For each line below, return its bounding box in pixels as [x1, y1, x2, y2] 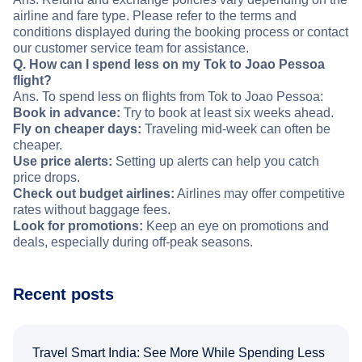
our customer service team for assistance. [13, 41, 249, 56]
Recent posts [13, 285, 114, 304]
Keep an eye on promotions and [143, 219, 329, 234]
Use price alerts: [13, 154, 112, 169]
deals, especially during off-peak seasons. [13, 235, 253, 250]
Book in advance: [13, 106, 120, 120]
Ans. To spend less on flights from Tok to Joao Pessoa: [13, 90, 323, 104]
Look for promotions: [13, 219, 143, 234]
